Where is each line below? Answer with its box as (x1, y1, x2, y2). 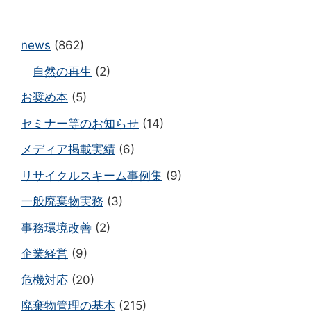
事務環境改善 (21, 220, 92, 235)
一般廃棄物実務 (21, 194, 103, 209)
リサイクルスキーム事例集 (21, 168, 162, 183)
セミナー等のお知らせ (21, 116, 139, 131)
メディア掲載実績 (21, 142, 115, 157)
